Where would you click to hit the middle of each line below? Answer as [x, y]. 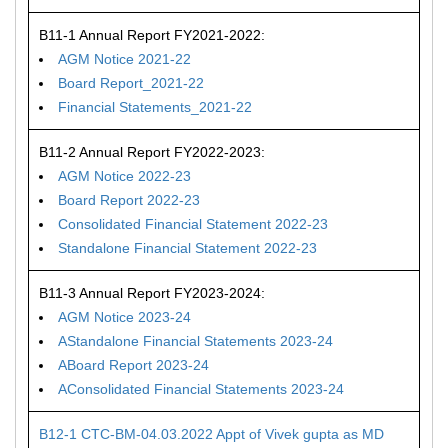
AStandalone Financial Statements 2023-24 [195, 341]
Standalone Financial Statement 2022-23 [187, 248]
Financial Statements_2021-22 [155, 107]
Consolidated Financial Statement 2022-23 [193, 224]
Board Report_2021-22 [131, 83]
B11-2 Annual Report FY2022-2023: [152, 152]
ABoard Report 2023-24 [133, 365]
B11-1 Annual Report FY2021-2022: [152, 35]
